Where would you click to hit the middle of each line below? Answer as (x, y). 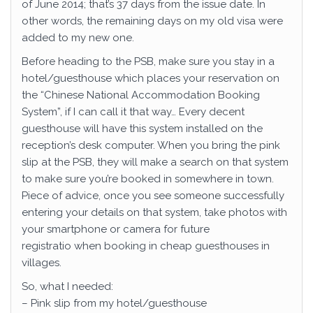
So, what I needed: (67, 286)
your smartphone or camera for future (116, 229)
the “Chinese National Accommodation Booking (141, 95)
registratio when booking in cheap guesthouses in (146, 246)
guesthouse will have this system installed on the (142, 129)
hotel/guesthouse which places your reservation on (151, 78)
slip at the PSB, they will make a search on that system (155, 162)
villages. (42, 263)
